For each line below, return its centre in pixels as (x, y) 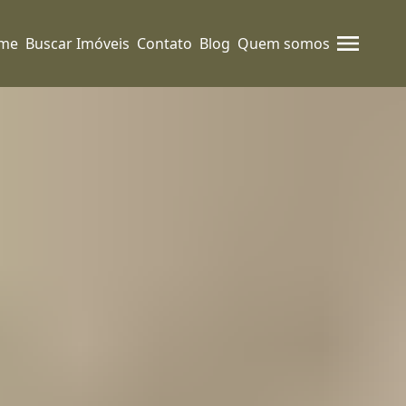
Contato (164, 43)
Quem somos (284, 43)
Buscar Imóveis (77, 43)
